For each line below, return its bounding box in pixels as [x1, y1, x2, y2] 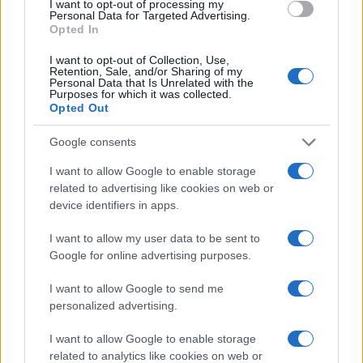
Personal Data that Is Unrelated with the [49, 75, 254, 89]
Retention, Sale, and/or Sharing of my [49, 64, 242, 78]
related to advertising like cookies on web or [49, 181, 274, 194]
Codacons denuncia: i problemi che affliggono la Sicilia [13, 248, 349, 264]
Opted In [49, 22, 100, 36]
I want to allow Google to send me [49, 281, 224, 295]
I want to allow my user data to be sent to [49, 231, 260, 245]
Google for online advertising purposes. [49, 248, 251, 262]
